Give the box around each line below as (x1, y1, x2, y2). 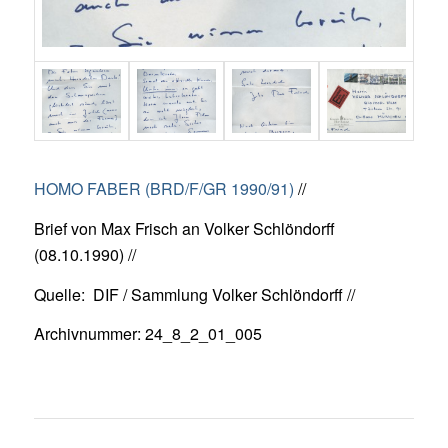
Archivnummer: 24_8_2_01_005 (33, 322, 262, 346)
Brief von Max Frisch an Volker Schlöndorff (33, 216, 335, 240)
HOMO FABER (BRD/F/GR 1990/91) (33, 177, 294, 201)
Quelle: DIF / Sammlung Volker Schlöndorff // (33, 282, 355, 306)
